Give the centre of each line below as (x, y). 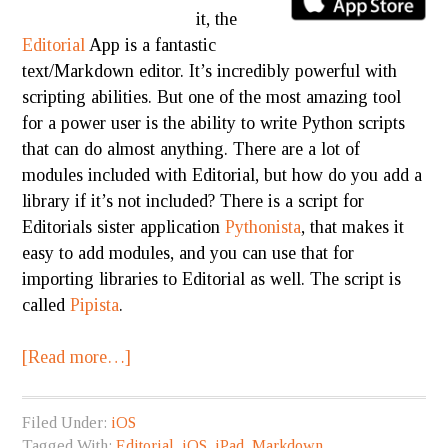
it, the (217, 19)
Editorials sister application (124, 227)
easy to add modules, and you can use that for (188, 253)
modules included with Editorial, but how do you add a (222, 175)
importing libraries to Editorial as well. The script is (212, 279)
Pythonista (263, 227)
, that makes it (353, 227)
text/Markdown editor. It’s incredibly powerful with (210, 71)
